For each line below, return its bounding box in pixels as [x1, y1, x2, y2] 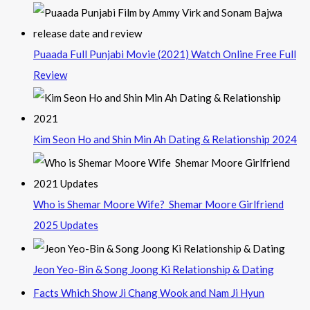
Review [33, 68, 67, 81]
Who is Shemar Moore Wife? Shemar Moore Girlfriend [33, 198, 284, 211]
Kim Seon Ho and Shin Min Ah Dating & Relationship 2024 [33, 133, 297, 146]
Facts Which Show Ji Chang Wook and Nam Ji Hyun [33, 286, 264, 299]
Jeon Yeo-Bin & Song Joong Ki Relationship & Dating [33, 262, 274, 275]
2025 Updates [33, 219, 98, 232]
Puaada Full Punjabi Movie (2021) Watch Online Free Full [33, 47, 296, 60]
